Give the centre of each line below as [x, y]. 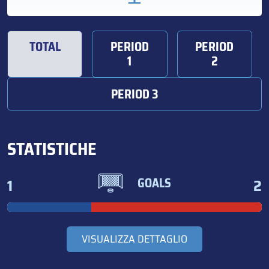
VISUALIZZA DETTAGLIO [134, 239]
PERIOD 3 [134, 94]
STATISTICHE [52, 149]
